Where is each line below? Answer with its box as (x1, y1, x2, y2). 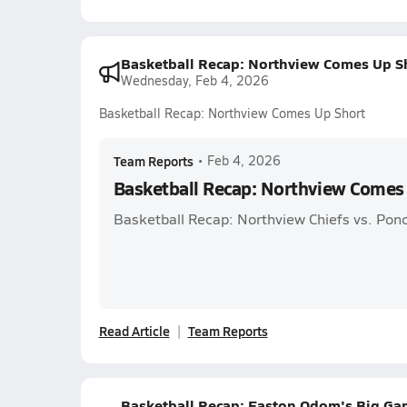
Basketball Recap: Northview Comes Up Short (98, 104, 365, 122)
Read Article (98, 322, 170, 340)
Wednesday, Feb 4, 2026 (120, 72, 269, 89)
